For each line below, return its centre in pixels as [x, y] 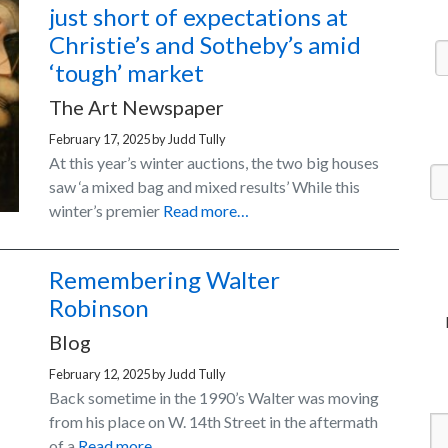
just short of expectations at [198, 17]
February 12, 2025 [99, 374]
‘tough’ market [126, 73]
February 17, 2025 [99, 139]
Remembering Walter [164, 280]
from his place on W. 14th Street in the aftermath [213, 422]
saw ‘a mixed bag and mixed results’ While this [204, 187]
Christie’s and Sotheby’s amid [205, 45]
